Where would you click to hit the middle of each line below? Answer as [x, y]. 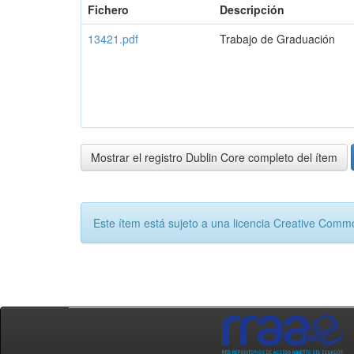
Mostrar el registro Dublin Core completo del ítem [214, 157]
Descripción [252, 9]
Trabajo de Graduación [277, 39]
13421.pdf [113, 39]
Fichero [108, 9]
